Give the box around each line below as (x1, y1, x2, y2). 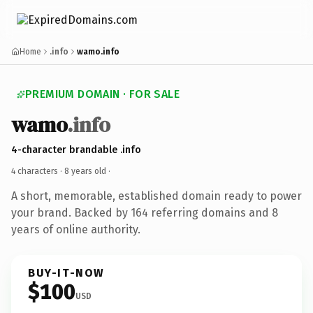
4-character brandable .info (11, 143, 141, 156)
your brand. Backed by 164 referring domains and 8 (11, 205, 278, 219)
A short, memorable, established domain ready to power (11, 189, 302, 203)
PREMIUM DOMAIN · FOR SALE (25, 87, 180, 101)
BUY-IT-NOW (28, 265, 105, 279)
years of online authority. (11, 222, 140, 236)
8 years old (64, 166, 106, 176)
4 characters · (11, 166, 64, 176)
